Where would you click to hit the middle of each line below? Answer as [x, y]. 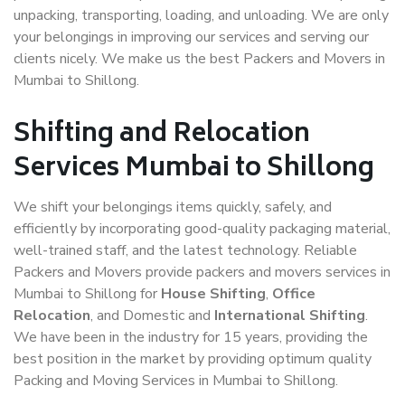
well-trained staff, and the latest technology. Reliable [185, 250]
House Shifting [213, 294]
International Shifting [290, 316]
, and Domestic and [152, 316]
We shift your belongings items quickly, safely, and [173, 207]
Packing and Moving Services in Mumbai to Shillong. [176, 381]
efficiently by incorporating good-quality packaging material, [202, 229]
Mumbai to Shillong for [87, 294]
